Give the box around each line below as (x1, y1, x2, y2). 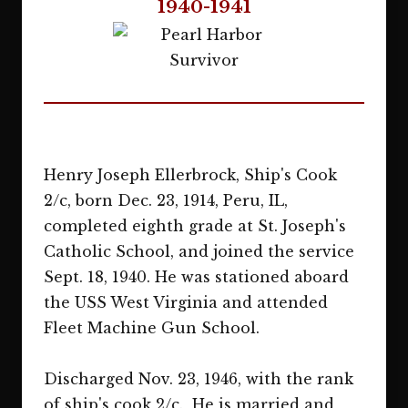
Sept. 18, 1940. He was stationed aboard (44, 268, 349, 286)
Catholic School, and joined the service (44, 242, 354, 260)
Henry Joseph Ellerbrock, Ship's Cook (44, 166, 337, 184)
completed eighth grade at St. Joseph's (44, 217, 346, 235)
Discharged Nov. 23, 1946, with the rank (44, 370, 353, 388)
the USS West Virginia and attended (44, 293, 328, 311)
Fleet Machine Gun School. (44, 319, 260, 337)
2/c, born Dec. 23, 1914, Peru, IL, (44, 191, 288, 209)
